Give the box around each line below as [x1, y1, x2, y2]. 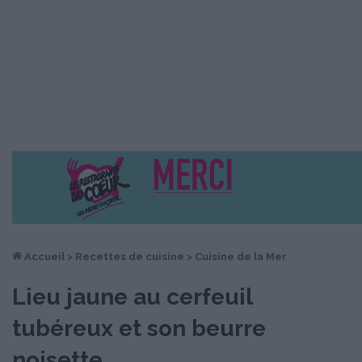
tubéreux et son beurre [12, 314, 266, 342]
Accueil [22, 250, 65, 263]
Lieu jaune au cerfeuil [12, 283, 252, 310]
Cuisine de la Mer [195, 250, 287, 263]
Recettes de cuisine [75, 250, 184, 263]
